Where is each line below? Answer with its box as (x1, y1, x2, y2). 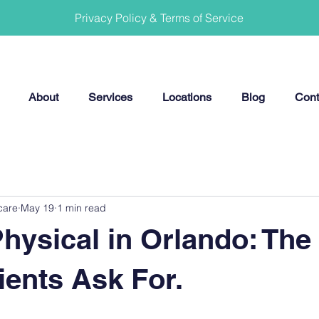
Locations (162, 90, 211, 104)
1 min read (57, 201, 106, 214)
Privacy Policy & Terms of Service (75, 11, 244, 25)
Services (88, 90, 132, 104)
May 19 (21, 201, 54, 214)
